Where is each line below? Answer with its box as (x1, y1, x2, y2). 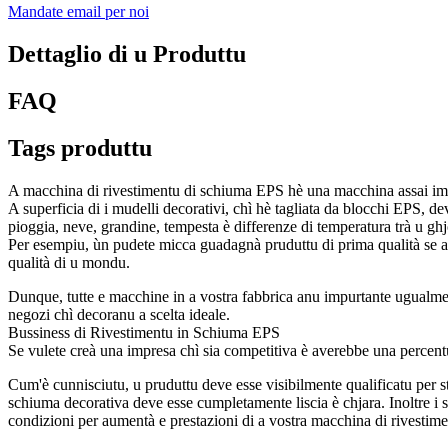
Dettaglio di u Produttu (8, 41, 246, 68)
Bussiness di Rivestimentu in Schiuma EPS (8, 323, 280, 341)
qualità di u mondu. (8, 253, 130, 271)
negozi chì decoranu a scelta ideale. (8, 305, 230, 323)
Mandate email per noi (8, 3, 149, 21)
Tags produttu (8, 134, 152, 161)
